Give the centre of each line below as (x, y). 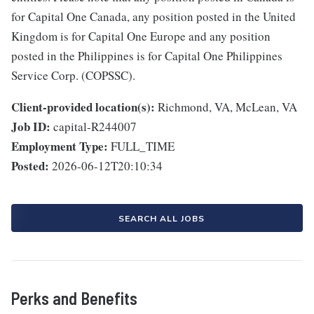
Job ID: (31, 127)
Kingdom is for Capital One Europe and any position (141, 36)
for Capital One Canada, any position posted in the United (153, 17)
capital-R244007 (95, 127)
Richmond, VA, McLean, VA (227, 107)
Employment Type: (60, 146)
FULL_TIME (143, 146)
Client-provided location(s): (83, 107)
